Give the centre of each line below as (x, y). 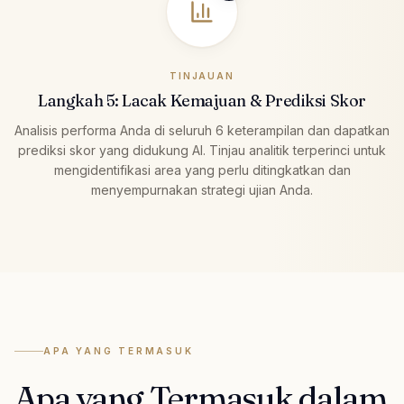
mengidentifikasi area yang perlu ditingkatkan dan (202, 170)
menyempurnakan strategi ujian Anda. (202, 190)
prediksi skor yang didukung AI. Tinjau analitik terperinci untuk (202, 150)
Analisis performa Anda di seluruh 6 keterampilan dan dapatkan (202, 130)
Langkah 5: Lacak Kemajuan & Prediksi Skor (202, 101)
